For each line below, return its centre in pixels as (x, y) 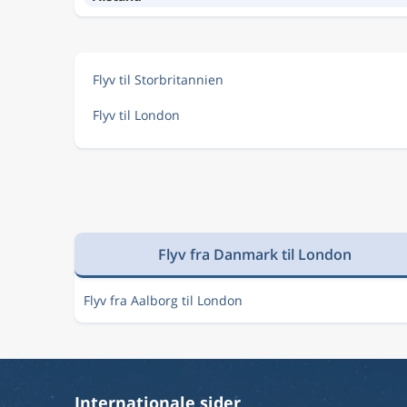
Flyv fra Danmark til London (255, 254)
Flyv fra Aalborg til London (163, 300)
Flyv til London (136, 115)
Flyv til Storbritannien (158, 79)
